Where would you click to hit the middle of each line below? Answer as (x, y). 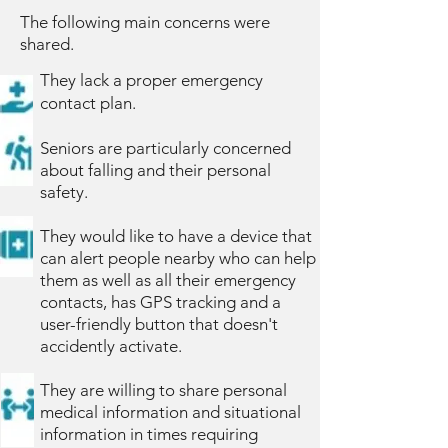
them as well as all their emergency (168, 280)
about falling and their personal (155, 170)
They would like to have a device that (176, 236)
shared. (47, 44)
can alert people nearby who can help (178, 258)
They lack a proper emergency (151, 80)
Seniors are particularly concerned (165, 148)
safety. (64, 192)
